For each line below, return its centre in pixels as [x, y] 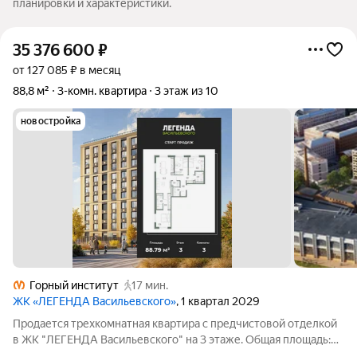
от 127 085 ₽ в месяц [67, 70]
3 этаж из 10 [186, 91]
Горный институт [74, 285]
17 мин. [150, 285]
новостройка [51, 121]
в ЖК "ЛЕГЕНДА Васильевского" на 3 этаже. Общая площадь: [172, 339]
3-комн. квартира [102, 91]
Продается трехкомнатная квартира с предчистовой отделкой [175, 324]
